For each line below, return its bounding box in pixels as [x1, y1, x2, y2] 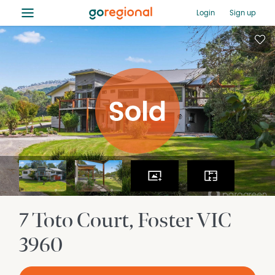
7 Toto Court [19, 207, 130, 234]
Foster [137, 207, 197, 234]
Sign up [229, 9, 256, 17]
